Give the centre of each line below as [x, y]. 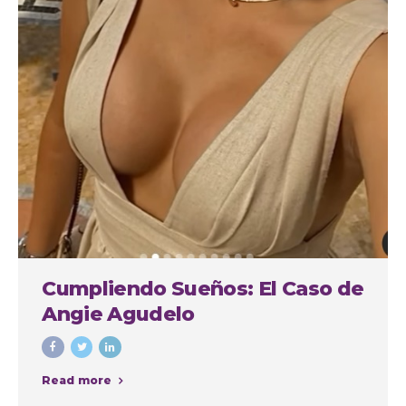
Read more [77, 381]
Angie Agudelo [118, 313]
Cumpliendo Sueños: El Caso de [203, 288]
